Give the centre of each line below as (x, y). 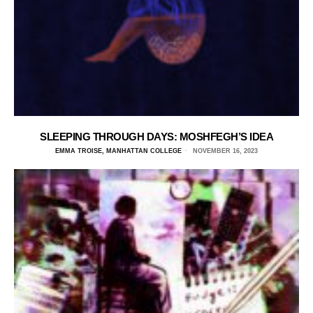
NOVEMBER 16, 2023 (224, 151)
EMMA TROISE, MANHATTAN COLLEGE (118, 151)
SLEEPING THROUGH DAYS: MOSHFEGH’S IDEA (156, 137)
